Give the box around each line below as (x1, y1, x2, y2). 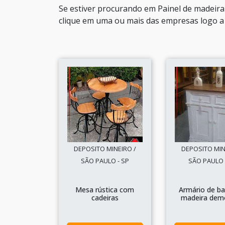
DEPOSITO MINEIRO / (73, 144, 136, 153)
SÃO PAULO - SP (80, 156, 129, 165)
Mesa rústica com (75, 185, 135, 194)
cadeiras (91, 193, 119, 202)
